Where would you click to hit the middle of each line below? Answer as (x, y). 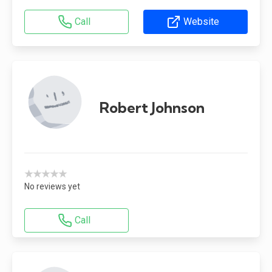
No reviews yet (52, 186)
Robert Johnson (152, 107)
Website (201, 21)
